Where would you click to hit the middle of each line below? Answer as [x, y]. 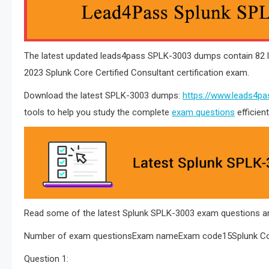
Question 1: [46, 259]
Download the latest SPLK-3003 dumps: [103, 95]
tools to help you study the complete [98, 112]
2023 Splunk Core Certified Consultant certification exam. [137, 73]
